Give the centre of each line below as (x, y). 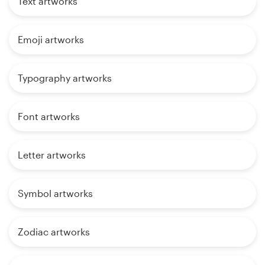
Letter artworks (52, 155)
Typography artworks (65, 78)
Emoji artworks (51, 40)
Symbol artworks (55, 193)
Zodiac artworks (54, 232)
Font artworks (49, 117)
